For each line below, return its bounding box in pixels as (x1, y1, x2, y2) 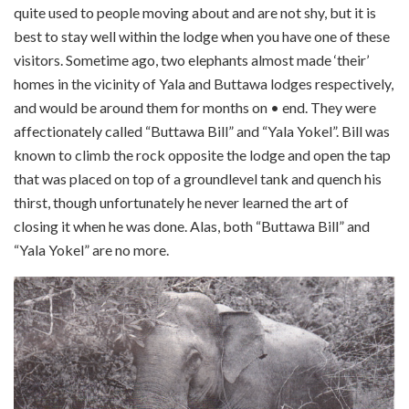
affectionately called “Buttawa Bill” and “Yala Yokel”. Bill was (14, 121, 390, 140)
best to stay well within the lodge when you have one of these (14, 26, 390, 45)
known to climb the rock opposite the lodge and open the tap (14, 145, 391, 163)
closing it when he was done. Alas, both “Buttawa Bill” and (14, 216, 370, 235)
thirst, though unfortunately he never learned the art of (14, 193, 349, 211)
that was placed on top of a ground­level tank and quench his (14, 169, 382, 187)
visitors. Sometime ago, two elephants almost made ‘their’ (14, 50, 369, 68)
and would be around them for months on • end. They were (14, 98, 376, 116)
